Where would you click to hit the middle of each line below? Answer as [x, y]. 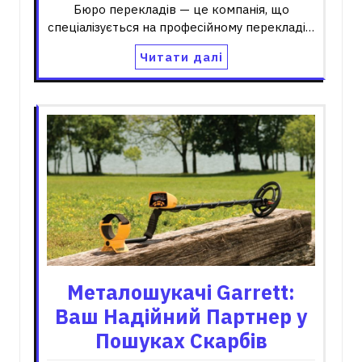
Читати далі [181, 57]
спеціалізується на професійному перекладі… [181, 27]
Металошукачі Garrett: [181, 292]
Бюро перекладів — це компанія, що [181, 10]
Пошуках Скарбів [181, 340]
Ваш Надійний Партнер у [181, 316]
